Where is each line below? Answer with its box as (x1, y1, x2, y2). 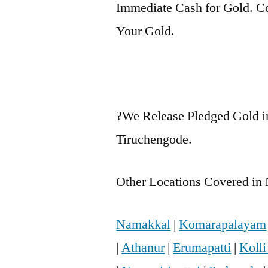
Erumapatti (173, 239, 232, 257)
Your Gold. (116, 23, 175, 40)
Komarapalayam (179, 216, 267, 233)
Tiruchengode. (116, 131, 193, 148)
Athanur (121, 239, 165, 257)
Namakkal (116, 216, 171, 233)
